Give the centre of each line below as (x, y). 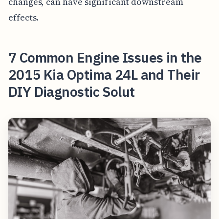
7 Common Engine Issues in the (105, 57)
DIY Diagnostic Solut (71, 91)
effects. (23, 17)
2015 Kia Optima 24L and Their (104, 74)
